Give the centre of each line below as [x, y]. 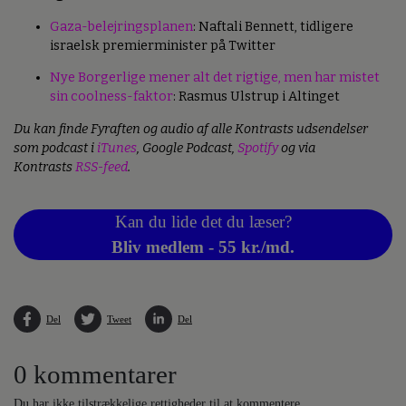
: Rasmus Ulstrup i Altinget [256, 97]
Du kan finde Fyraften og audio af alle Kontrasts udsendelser [191, 129]
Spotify [258, 148]
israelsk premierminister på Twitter [163, 45]
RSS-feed [101, 167]
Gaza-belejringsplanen [121, 26]
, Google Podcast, [187, 148]
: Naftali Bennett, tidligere [273, 26]
